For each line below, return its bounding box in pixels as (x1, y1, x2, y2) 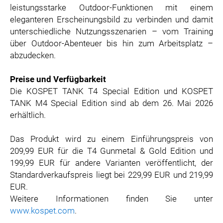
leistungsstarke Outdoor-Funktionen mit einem (10, 2, 213, 12)
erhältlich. (10, 110, 46, 120)
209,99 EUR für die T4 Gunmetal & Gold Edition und (10, 146, 213, 156)
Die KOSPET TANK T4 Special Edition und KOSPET (10, 86, 213, 96)
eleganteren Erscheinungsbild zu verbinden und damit (10, 14, 213, 24)
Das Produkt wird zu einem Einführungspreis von (10, 134, 213, 144)
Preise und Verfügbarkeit (10, 74, 106, 84)
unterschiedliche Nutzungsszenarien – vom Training (10, 26, 213, 36)
